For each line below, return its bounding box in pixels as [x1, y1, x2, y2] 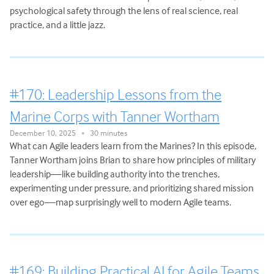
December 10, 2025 [10, 127, 82, 138]
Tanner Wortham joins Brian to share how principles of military [10, 153, 256, 166]
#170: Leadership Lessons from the [10, 84, 222, 103]
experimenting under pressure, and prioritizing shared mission [10, 181, 254, 194]
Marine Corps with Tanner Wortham [10, 106, 220, 125]
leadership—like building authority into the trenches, [10, 167, 220, 180]
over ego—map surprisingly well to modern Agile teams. [10, 195, 232, 208]
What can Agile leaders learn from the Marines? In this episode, [10, 139, 257, 152]
